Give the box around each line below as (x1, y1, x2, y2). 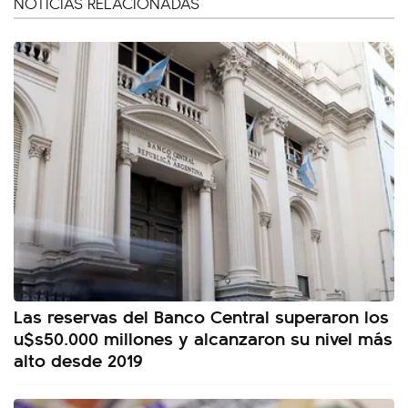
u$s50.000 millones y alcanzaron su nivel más (14, 324, 393, 352)
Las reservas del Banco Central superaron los (14, 302, 389, 330)
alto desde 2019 (14, 346, 143, 373)
